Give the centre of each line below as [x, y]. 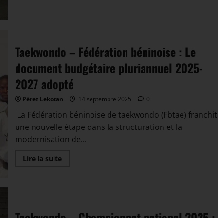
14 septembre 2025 [105, 99]
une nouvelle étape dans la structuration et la [98, 127]
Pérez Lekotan [43, 99]
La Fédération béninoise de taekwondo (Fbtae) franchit [116, 115]
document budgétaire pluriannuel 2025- [109, 67]
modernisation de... [51, 139]
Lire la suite [42, 158]
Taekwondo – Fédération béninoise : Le [105, 51]
